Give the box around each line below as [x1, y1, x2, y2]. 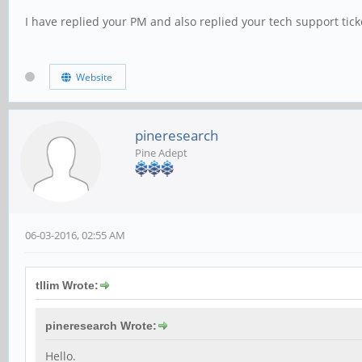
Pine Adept [135, 145, 187, 160]
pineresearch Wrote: [45, 318, 157, 332]
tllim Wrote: [36, 278, 99, 292]
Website [70, 69, 112, 84]
